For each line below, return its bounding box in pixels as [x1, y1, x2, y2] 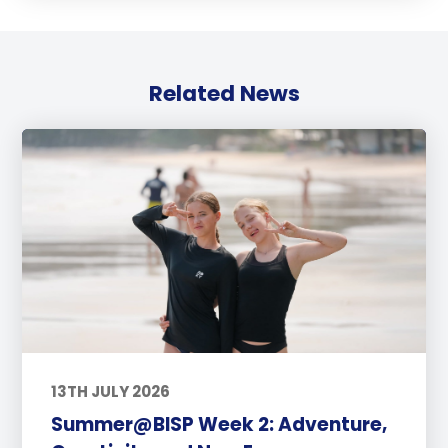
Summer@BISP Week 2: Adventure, [50, 410, 387, 438]
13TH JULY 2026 [50, 381, 170, 403]
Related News [148, 77, 300, 109]
